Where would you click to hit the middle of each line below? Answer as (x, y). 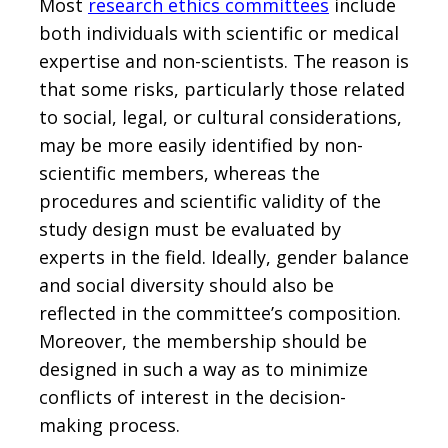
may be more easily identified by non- (201, 144)
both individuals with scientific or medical (219, 32)
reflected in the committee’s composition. (220, 312)
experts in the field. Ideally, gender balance (224, 256)
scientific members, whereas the (179, 172)
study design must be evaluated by (190, 228)
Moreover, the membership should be (203, 340)
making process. (109, 424)
